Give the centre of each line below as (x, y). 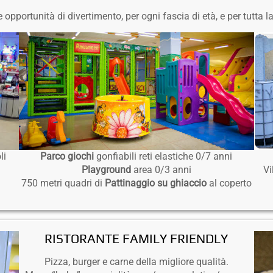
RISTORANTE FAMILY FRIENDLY (136, 239)
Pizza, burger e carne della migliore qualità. (136, 262)
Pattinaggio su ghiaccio (155, 183)
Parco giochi (69, 157)
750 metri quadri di (63, 183)
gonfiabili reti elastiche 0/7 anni (165, 157)
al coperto (229, 183)
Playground (107, 170)
